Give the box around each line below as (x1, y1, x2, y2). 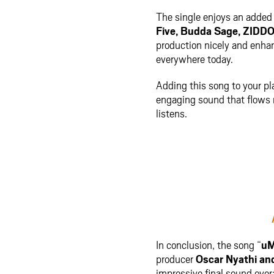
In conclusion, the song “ (156, 237, 261, 253)
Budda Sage (180, 23, 238, 39)
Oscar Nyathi (196, 251, 257, 267)
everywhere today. (156, 51, 233, 67)
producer (156, 251, 196, 267)
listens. (156, 106, 187, 121)
